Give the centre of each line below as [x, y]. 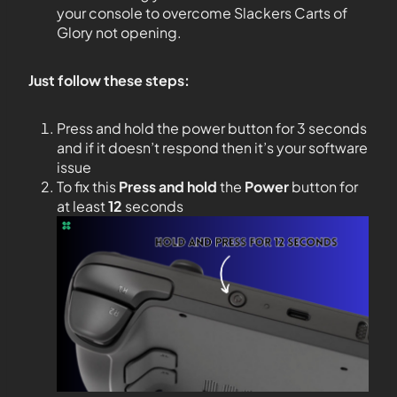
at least [82, 206]
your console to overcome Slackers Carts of [202, 13]
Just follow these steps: [109, 80]
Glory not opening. [119, 32]
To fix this [88, 187]
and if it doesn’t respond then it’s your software [212, 148]
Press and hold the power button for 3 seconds [212, 128]
